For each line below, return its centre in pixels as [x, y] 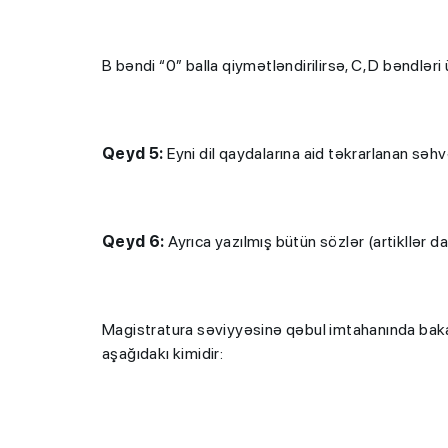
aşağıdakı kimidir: [163, 353]
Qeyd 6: [133, 241]
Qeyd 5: [133, 153]
